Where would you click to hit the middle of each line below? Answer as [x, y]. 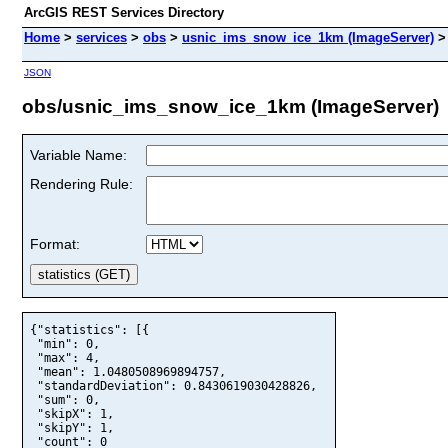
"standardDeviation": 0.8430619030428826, [173, 386]
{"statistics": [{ [89, 330]
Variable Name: [78, 154]
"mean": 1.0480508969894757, [128, 372]
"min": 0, [65, 344]
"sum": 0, [65, 400]
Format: [55, 243]
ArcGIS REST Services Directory [124, 12]
